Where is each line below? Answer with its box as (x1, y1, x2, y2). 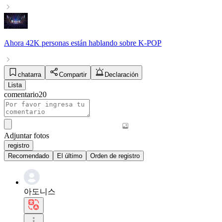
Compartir (59, 70, 87, 78)
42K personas (26, 38, 69, 47)
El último (57, 152, 82, 160)
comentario (4, 90, 39, 99)
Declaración (105, 70, 138, 78)
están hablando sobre (69, 38, 138, 47)
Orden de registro (90, 152, 140, 160)
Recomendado (8, 152, 49, 160)
